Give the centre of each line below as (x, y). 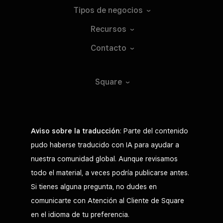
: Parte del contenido (154, 131)
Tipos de (91, 10)
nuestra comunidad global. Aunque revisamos (104, 159)
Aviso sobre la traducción (75, 131)
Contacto (108, 48)
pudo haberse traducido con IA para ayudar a (105, 145)
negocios (125, 10)
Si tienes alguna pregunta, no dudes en (94, 186)
